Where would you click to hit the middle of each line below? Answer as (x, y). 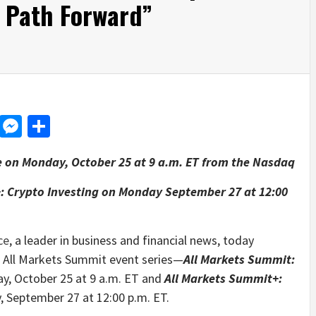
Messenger (73, 126)
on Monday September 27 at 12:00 (195, 191)
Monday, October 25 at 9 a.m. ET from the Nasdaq (158, 162)
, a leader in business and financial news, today (132, 240)
